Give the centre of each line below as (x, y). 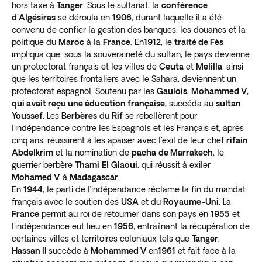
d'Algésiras (34, 17)
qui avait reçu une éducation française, (89, 103)
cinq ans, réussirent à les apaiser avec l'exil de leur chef (119, 140)
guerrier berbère (43, 165)
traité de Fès (199, 42)
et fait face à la (206, 251)
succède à (70, 251)
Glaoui (124, 165)
